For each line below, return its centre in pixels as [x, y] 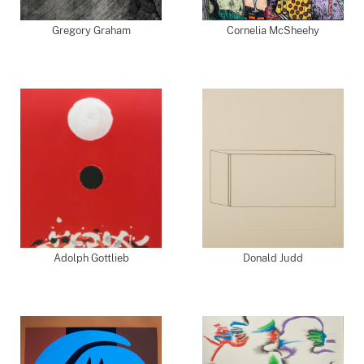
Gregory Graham [91, 30]
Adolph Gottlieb [91, 258]
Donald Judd [273, 258]
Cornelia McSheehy [273, 30]
